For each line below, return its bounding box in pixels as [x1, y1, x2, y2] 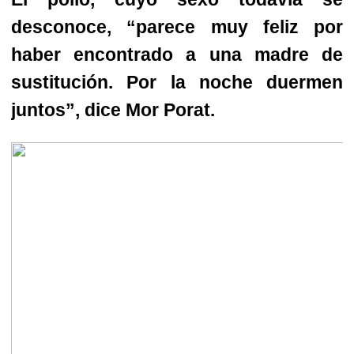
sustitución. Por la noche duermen [11, 72, 343, 93]
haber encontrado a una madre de [11, 44, 343, 66]
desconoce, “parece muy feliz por [11, 17, 343, 38]
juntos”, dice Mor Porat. [11, 100, 215, 121]
